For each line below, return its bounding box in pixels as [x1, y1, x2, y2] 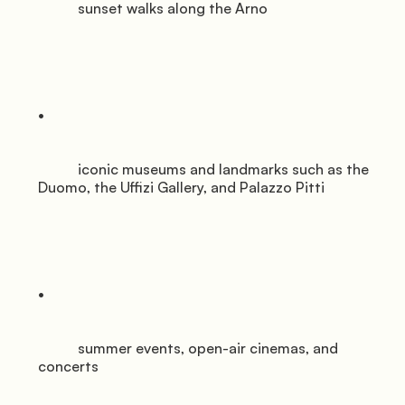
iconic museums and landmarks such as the [38, 160, 78, 179]
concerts [38, 357, 99, 376]
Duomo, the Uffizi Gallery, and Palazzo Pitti [38, 178, 325, 197]
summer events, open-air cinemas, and [38, 339, 78, 358]
